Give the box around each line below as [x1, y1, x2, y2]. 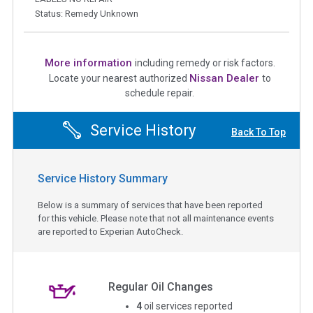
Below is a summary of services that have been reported [38, 200, 263, 211]
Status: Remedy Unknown [35, 8, 138, 19]
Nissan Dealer [189, 71, 262, 85]
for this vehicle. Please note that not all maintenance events [38, 213, 274, 224]
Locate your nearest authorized [48, 72, 189, 84]
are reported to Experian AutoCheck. [38, 226, 183, 238]
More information [44, 56, 135, 69]
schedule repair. [125, 87, 194, 99]
